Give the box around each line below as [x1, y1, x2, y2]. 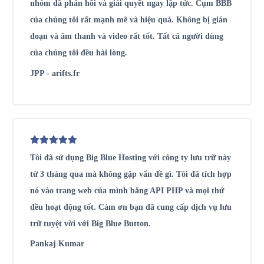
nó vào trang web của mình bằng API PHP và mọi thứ [30, 186, 224, 195]
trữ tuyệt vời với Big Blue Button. [30, 219, 151, 228]
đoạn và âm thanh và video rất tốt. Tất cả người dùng [30, 31, 223, 41]
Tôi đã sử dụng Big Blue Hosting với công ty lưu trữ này [30, 153, 231, 162]
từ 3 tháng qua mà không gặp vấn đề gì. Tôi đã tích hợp [30, 169, 232, 179]
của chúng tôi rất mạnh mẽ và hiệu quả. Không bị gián [30, 15, 227, 24]
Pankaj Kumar [30, 239, 84, 249]
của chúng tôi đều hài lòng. [30, 48, 127, 57]
